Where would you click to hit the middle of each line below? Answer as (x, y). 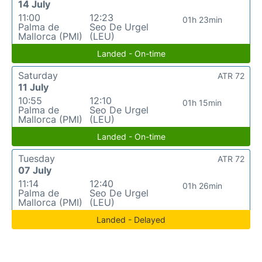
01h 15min (202, 103)
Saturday (38, 75)
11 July (33, 87)
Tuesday (37, 158)
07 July (35, 170)
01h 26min (202, 186)
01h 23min (202, 20)
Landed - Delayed (131, 220)
